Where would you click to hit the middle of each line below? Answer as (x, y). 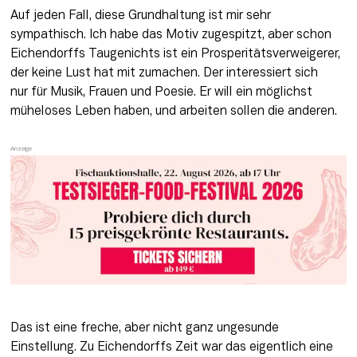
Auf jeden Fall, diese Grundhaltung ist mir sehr (140, 16)
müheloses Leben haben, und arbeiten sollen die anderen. (173, 112)
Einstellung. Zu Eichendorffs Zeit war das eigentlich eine (171, 348)
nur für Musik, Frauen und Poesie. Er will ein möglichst (161, 93)
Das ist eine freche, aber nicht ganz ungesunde (144, 329)
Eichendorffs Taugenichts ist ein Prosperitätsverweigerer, (175, 55)
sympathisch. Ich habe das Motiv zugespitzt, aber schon (171, 35)
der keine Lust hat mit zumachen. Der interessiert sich (164, 74)
